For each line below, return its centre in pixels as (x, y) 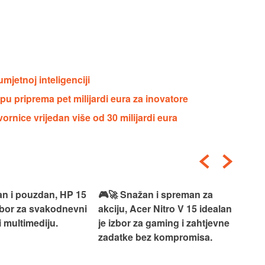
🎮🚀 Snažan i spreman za (156, 194)
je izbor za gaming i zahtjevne (164, 222)
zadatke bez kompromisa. (155, 237)
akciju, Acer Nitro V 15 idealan (165, 208)
